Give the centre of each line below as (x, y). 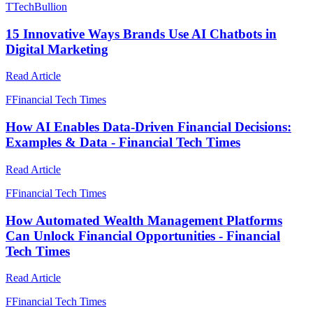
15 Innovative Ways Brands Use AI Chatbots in (141, 34)
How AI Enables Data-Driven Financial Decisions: (148, 127)
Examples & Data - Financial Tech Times (123, 143)
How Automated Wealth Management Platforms (144, 220)
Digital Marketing (57, 49)
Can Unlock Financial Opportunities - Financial (143, 235)
